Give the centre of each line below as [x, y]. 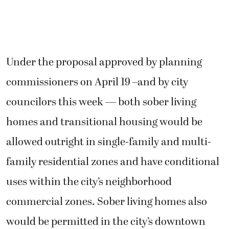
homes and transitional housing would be [104, 122]
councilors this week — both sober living [101, 102]
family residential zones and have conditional [113, 162]
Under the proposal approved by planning [104, 62]
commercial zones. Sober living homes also [107, 202]
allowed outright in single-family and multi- [109, 142]
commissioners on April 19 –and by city [97, 82]
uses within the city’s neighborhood [89, 182]
